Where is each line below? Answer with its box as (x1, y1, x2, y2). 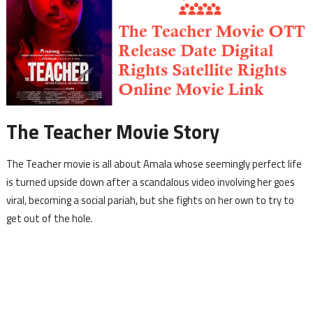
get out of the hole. (6, 210, 93, 227)
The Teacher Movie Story (6, 117, 219, 147)
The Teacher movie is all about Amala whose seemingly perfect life (6, 156, 302, 173)
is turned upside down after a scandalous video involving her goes (6, 174, 295, 191)
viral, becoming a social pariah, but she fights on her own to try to (6, 192, 294, 209)
